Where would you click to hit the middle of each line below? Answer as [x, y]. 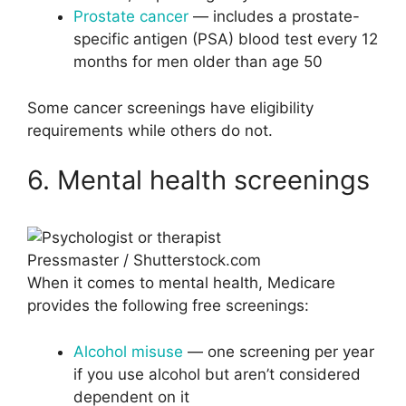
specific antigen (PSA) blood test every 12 [226, 39]
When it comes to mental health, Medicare [181, 283]
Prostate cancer [131, 17]
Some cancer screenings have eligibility [170, 107]
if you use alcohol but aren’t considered [217, 374]
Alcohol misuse [128, 351]
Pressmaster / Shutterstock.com [144, 261]
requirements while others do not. [150, 130]
